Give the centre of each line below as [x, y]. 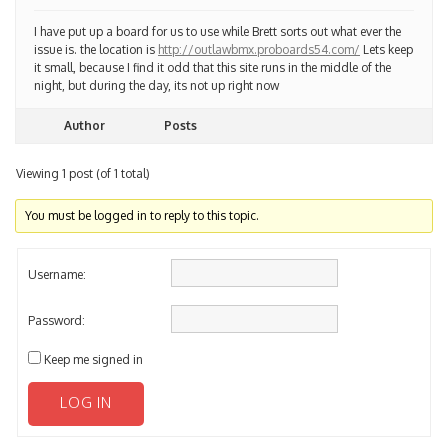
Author [84, 105]
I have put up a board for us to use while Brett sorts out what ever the [217, 11]
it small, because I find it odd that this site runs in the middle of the [212, 47]
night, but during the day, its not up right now [156, 65]
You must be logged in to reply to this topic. [142, 195]
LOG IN [86, 382]
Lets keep [386, 29]
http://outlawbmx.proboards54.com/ [259, 29]
